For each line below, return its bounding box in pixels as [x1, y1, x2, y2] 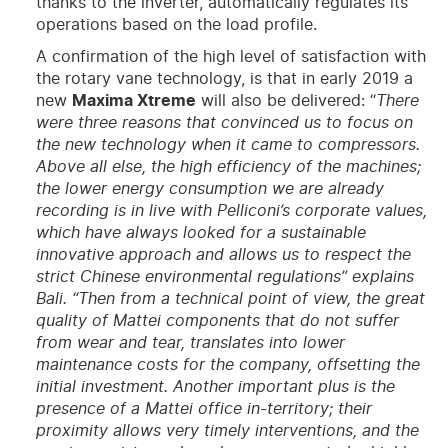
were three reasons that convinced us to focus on [35, 115, 413, 132]
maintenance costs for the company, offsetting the [35, 357, 420, 374]
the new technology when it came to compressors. [35, 137, 420, 154]
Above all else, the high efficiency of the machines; [35, 159, 421, 176]
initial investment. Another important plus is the [35, 379, 395, 396]
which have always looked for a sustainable [35, 225, 366, 242]
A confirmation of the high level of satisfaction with [35, 49, 426, 66]
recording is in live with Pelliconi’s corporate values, [35, 203, 427, 220]
